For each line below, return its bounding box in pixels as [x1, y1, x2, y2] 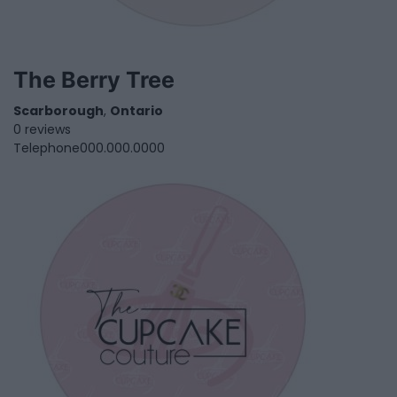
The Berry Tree [13, 66, 175, 93]
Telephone [13, 138, 80, 157]
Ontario [110, 101, 163, 120]
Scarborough [13, 101, 104, 120]
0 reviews [13, 120, 71, 138]
